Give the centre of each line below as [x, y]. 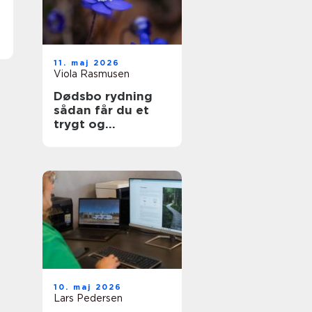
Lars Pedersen [88, 298]
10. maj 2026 [88, 287]
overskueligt [92, 138]
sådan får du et [101, 110]
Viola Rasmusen [92, 74]
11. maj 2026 [87, 63]
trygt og [79, 124]
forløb [73, 152]
